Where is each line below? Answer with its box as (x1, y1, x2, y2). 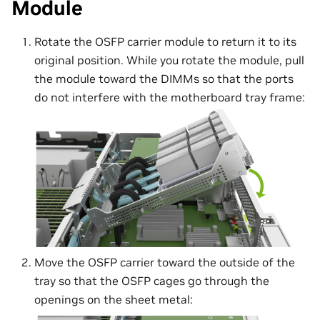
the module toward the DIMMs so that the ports (34, 71, 294, 86)
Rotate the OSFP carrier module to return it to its (34, 34, 296, 49)
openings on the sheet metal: (34, 291, 193, 306)
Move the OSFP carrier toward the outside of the (34, 254, 295, 269)
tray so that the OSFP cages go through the (34, 273, 269, 288)
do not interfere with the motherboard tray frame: (34, 89, 305, 104)
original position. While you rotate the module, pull (34, 52, 304, 67)
